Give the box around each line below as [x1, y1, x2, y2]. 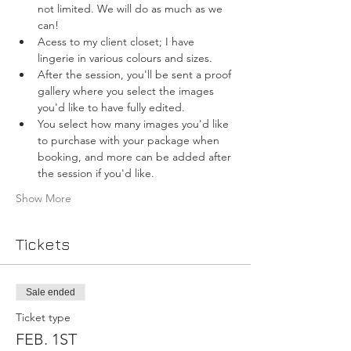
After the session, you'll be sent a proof [38, 67, 234, 81]
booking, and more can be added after [38, 150, 234, 164]
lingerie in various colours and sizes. [38, 51, 212, 65]
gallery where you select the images [38, 84, 217, 98]
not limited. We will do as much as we [38, 2, 226, 16]
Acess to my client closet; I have [38, 34, 197, 49]
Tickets [16, 235, 70, 253]
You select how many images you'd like [38, 117, 232, 131]
